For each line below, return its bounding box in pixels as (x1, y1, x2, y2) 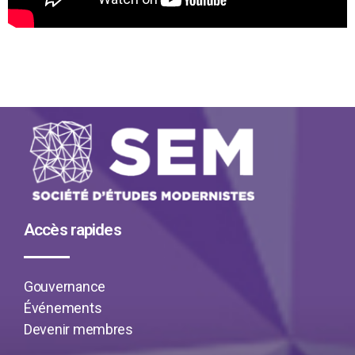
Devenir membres (24, 321, 133, 338)
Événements (24, 300, 102, 317)
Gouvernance (24, 278, 106, 296)
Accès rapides (24, 220, 121, 240)
